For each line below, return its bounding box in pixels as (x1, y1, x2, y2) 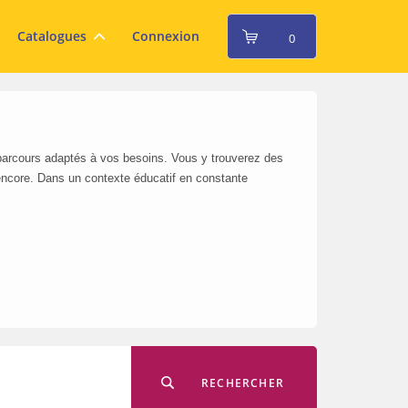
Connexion (131, 27, 199, 45)
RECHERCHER (201, 375, 284, 391)
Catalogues (16, 27, 87, 45)
